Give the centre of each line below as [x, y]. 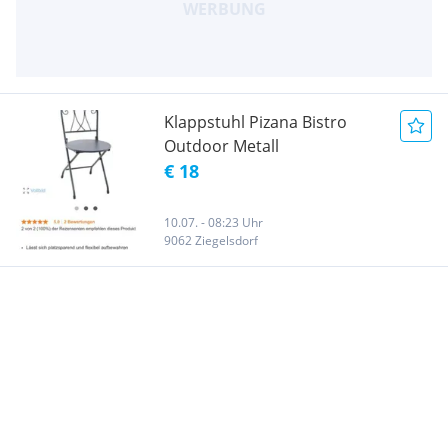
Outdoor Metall [221, 145]
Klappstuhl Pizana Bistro [255, 121]
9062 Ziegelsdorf [211, 240]
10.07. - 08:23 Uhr [213, 222]
